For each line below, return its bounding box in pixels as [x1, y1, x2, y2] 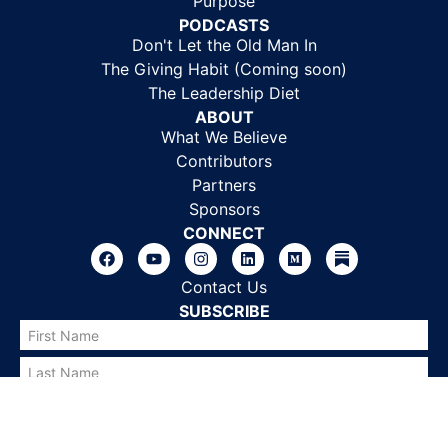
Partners [192, 174, 256, 195]
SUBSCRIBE [178, 300, 270, 321]
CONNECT [183, 222, 265, 243]
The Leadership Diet [148, 82, 300, 103]
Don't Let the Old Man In [131, 34, 317, 55]
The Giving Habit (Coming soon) [101, 58, 347, 79]
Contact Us [181, 276, 267, 297]
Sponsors [188, 198, 260, 219]
